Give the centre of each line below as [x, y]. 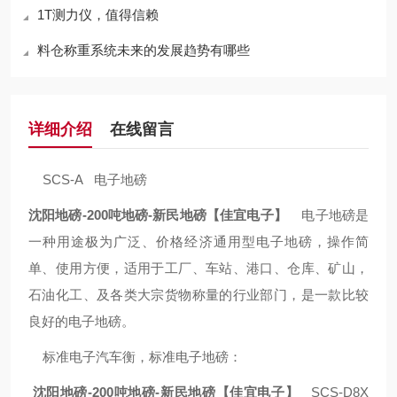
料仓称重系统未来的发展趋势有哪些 [144, 50]
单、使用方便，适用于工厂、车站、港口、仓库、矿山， [198, 268]
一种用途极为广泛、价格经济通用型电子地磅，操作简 [198, 241]
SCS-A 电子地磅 [88, 179]
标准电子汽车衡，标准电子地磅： [135, 357]
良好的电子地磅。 [82, 321]
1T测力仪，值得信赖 [98, 15]
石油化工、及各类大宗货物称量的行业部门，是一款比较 [198, 295]
